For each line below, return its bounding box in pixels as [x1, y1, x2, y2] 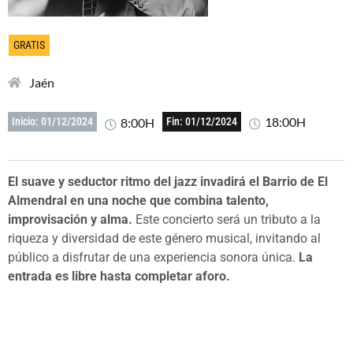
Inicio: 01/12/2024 [12, 115, 93, 128]
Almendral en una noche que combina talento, [8, 192, 269, 208]
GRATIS [13, 38, 45, 51]
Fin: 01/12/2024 [166, 115, 237, 128]
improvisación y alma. [8, 211, 132, 227]
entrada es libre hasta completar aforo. [8, 268, 230, 284]
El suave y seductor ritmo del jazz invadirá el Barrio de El [8, 173, 328, 189]
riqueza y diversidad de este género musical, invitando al [8, 230, 321, 246]
